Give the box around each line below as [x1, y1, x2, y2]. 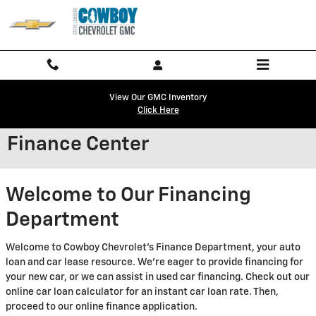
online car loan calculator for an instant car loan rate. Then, [6, 286, 279, 297]
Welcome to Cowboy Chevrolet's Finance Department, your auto [6, 242, 300, 253]
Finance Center [7, 135, 149, 154]
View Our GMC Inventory [109, 93, 207, 102]
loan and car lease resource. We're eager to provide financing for [6, 257, 303, 267]
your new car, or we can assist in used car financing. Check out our [6, 272, 310, 282]
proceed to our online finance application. [6, 301, 197, 312]
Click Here [137, 106, 179, 115]
